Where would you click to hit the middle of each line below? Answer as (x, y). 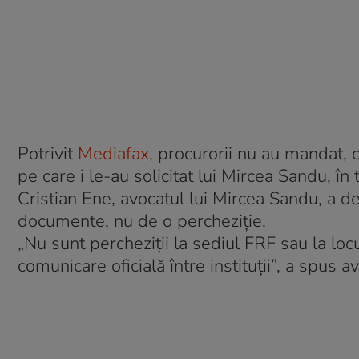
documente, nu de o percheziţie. (142, 221)
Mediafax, (115, 154)
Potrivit (48, 154)
